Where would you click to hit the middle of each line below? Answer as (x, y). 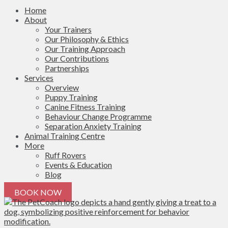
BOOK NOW (38, 192)
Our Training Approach (85, 49)
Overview (62, 87)
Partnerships (67, 68)
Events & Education (78, 165)
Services (39, 78)
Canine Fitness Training (85, 107)
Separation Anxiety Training (93, 126)
